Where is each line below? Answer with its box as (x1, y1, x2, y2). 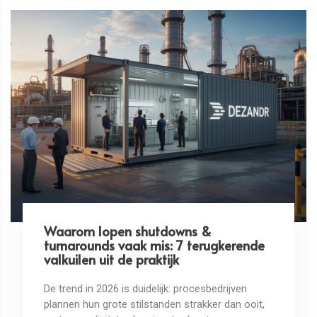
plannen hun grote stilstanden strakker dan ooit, (43, 297, 265, 311)
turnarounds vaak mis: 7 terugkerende (43, 236, 265, 254)
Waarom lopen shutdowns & (43, 221, 212, 240)
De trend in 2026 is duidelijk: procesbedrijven (43, 282, 247, 295)
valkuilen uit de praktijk (43, 250, 179, 268)
